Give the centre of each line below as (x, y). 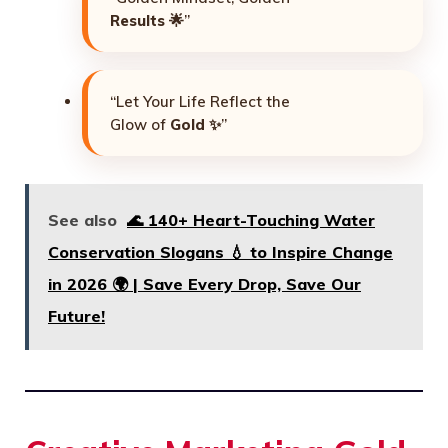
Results (137, 20)
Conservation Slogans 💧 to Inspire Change (220, 252)
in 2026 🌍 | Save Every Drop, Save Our (204, 284)
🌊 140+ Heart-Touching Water (251, 220)
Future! (76, 316)
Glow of (140, 124)
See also (82, 220)
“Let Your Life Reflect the (200, 101)
